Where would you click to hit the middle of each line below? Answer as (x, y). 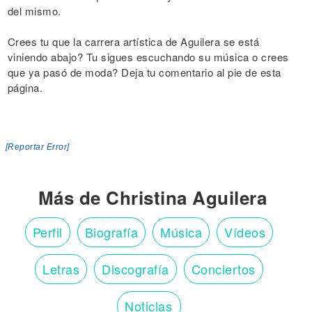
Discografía (135, 269)
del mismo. (34, 11)
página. (25, 88)
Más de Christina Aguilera (153, 198)
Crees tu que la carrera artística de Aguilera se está (133, 42)
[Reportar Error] (37, 147)
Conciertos (223, 269)
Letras (61, 269)
